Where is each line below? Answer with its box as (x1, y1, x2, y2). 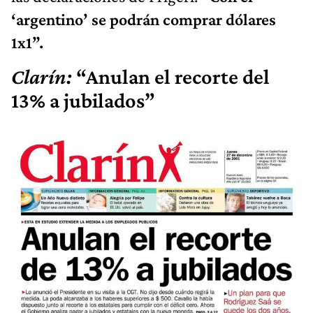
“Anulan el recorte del (76, 65, 270, 89)
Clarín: (11, 65, 76, 89)
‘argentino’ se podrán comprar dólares (11, 10, 276, 29)
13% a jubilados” (11, 89, 155, 113)
